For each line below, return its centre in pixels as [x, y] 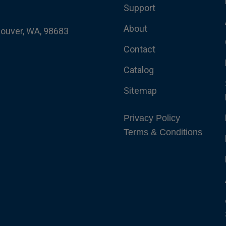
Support [139, 8]
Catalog [138, 70]
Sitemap [140, 91]
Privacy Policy [152, 118]
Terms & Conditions [163, 132]
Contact [139, 49]
